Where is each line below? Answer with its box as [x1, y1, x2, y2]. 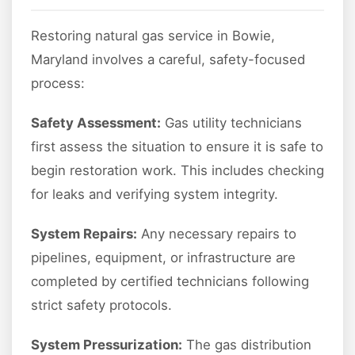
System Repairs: [31, 225, 137, 242]
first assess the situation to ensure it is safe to [31, 138, 323, 155]
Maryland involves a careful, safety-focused [31, 51, 305, 67]
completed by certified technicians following [31, 273, 309, 289]
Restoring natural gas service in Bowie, [31, 27, 275, 44]
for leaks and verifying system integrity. [31, 185, 278, 202]
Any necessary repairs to [137, 225, 296, 242]
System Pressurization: [31, 336, 182, 353]
